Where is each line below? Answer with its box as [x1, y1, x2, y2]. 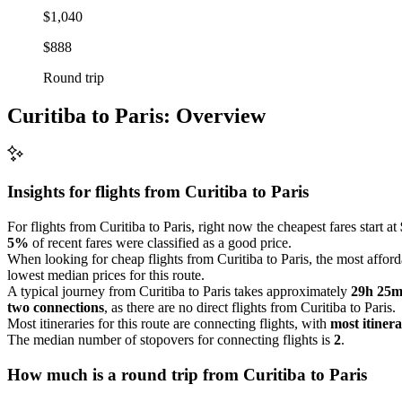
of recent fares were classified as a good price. [29, 234, 292, 250]
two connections [7, 299, 104, 315]
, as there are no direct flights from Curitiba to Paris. [104, 299, 396, 315]
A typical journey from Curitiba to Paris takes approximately [7, 283, 351, 299]
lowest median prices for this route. [7, 267, 205, 283]
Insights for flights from [7, 182, 185, 202]
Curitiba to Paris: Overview [7, 103, 266, 127]
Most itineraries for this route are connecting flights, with [7, 315, 330, 331]
